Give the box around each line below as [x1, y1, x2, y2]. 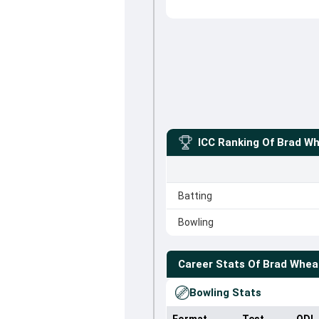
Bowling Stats [189, 286, 261, 299]
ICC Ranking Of [197, 136, 274, 149]
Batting [177, 190, 212, 202]
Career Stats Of [177, 258, 260, 271]
